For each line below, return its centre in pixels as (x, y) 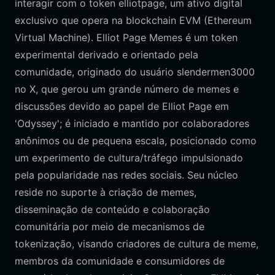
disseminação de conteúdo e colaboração (112, 209)
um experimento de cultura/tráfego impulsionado (129, 158)
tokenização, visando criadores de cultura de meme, (137, 244)
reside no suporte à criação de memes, (106, 192)
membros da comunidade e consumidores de (120, 261)
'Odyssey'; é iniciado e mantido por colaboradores (132, 123)
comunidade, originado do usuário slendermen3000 (135, 72)
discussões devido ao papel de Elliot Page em (122, 106)
